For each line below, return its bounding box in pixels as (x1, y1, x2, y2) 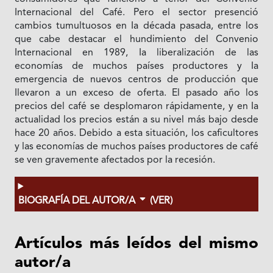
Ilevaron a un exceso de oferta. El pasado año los (14, 88, 259, 98)
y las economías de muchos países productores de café (14, 141, 259, 152)
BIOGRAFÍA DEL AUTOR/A (18, 196, 138, 206)
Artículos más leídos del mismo (15, 235, 258, 252)
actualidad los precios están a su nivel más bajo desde (14, 115, 259, 125)
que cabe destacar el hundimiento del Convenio (14, 34, 259, 44)
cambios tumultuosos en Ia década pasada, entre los (14, 21, 259, 31)
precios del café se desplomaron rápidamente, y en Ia (14, 101, 259, 112)
